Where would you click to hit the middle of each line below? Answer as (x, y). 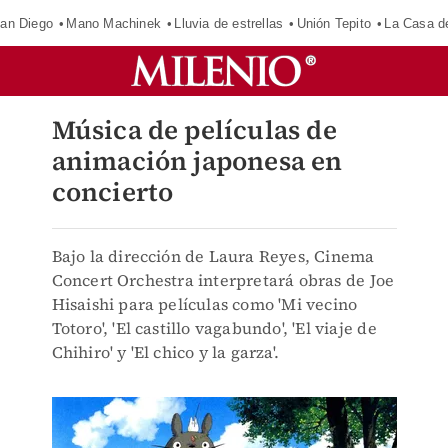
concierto (112, 192)
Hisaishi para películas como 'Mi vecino (204, 304)
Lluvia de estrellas (229, 23)
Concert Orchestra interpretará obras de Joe (223, 280)
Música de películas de (194, 130)
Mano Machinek (113, 23)
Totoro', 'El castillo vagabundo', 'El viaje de (214, 328)
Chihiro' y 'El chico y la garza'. (165, 352)
